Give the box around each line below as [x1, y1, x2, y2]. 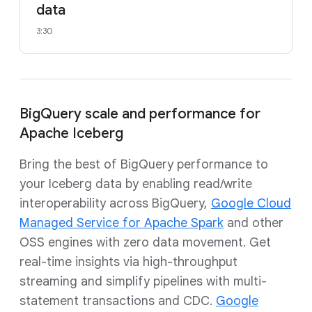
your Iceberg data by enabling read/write [19, 176, 252, 192]
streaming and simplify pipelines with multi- [19, 274, 267, 289]
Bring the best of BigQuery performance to [19, 157, 268, 172]
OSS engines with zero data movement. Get [19, 235, 271, 250]
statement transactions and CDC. [19, 293, 216, 309]
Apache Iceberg [19, 125, 123, 142]
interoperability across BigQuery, [19, 196, 211, 211]
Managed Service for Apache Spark [19, 215, 224, 231]
